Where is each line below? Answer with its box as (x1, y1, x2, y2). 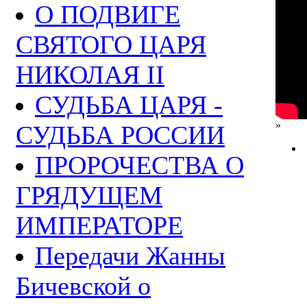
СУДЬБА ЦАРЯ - (35, 90, 223, 119)
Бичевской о (16, 271, 151, 300)
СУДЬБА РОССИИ (16, 120, 225, 149)
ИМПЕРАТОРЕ (16, 210, 183, 240)
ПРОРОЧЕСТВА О (35, 150, 244, 180)
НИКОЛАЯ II (16, 60, 164, 89)
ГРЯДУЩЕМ (16, 180, 162, 210)
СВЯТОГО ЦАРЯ (16, 29, 206, 59)
